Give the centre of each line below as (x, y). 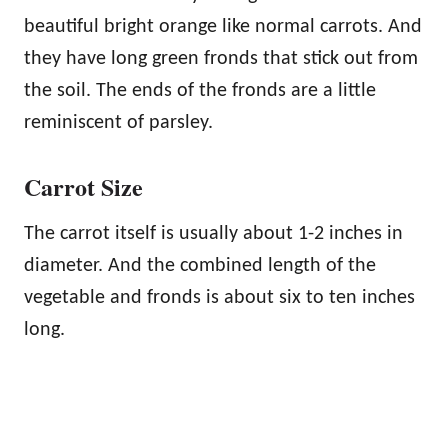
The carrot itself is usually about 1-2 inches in (213, 234)
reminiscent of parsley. (118, 123)
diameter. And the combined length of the (200, 266)
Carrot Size (83, 187)
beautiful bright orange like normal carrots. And (223, 27)
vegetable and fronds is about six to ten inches (219, 298)
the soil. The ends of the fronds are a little (200, 91)
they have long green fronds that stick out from (221, 59)
